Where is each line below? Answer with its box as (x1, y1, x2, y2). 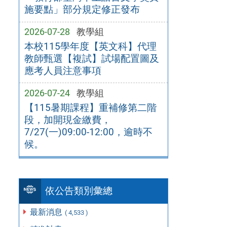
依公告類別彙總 (45, 185, 113, 197)
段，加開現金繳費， (24, 113, 111, 126)
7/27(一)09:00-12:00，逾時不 (24, 126, 153, 138)
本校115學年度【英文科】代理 (24, 40, 157, 52)
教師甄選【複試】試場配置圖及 (24, 52, 159, 64)
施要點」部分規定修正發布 (24, 4, 140, 16)
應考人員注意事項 (24, 64, 101, 77)
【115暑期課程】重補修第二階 (24, 101, 157, 113)
